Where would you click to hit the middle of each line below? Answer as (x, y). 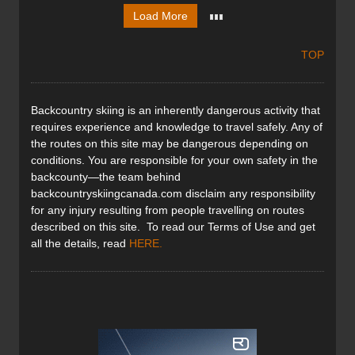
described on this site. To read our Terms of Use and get (173, 227)
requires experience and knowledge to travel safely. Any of (177, 127)
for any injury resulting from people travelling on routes (168, 210)
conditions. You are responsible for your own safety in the (174, 160)
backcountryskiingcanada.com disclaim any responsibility (173, 194)
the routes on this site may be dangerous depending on (170, 144)
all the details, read (80, 244)
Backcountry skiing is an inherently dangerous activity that (176, 111)
